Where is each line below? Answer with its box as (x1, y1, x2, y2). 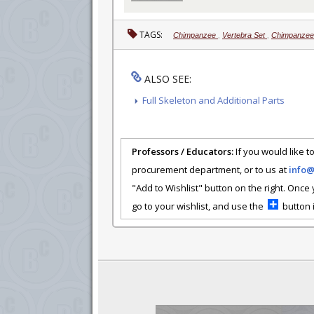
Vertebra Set (222, 30, 267, 39)
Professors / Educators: (132, 144, 233, 158)
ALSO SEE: (142, 71, 191, 86)
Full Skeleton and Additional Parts (142, 93, 285, 107)
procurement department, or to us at (132, 163, 289, 176)
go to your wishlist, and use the (132, 199, 268, 212)
